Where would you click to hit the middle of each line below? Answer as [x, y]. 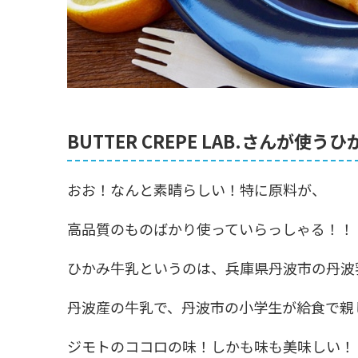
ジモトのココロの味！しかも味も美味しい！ [211, 346]
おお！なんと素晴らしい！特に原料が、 [197, 189]
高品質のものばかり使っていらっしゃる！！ [211, 229]
